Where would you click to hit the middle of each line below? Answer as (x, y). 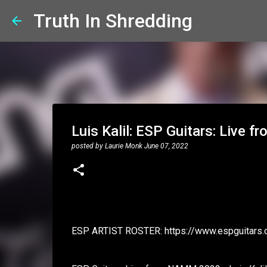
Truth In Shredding (113, 21)
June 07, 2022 (166, 146)
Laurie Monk (123, 146)
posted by (88, 146)
